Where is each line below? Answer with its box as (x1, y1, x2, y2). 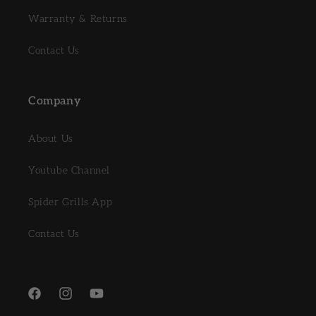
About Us (28, 133, 73, 145)
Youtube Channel (28, 164, 110, 176)
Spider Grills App (28, 196, 113, 208)
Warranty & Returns (28, 13, 128, 25)
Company (28, 95, 82, 108)
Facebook (27, 296, 71, 308)
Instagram (58, 296, 106, 308)
